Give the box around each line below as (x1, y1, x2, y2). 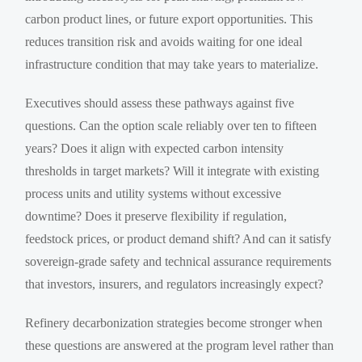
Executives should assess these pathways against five (25, 95, 295, 110)
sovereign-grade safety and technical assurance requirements (25, 254, 332, 268)
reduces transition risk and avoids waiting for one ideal (25, 34, 303, 48)
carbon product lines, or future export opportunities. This (25, 11, 314, 26)
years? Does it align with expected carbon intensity (25, 141, 284, 155)
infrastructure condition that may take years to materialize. (25, 57, 319, 71)
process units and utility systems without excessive (25, 186, 282, 200)
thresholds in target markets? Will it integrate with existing (25, 163, 320, 178)
